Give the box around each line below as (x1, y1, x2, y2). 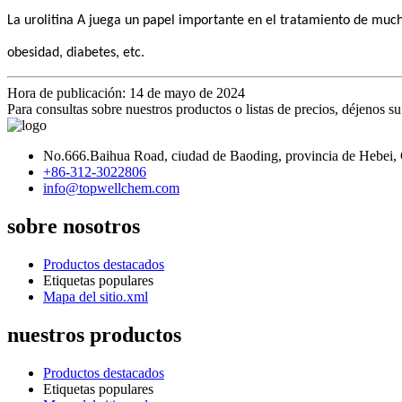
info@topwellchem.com (43, 180, 179, 197)
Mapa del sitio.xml (43, 289, 148, 305)
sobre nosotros (7, 214, 140, 239)
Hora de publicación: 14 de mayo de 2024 (7, 85, 245, 101)
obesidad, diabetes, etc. (7, 46, 144, 61)
